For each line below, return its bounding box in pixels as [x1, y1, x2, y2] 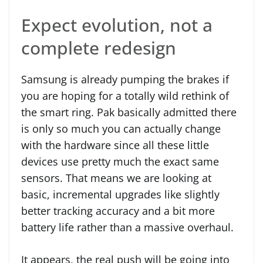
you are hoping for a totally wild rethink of [21, 88, 229, 103]
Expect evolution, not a [21, 12, 213, 37]
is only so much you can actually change [21, 121, 221, 136]
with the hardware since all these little [21, 137, 209, 152]
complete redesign [21, 35, 176, 60]
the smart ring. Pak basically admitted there [21, 104, 237, 119]
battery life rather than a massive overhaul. [21, 220, 234, 234]
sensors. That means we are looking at [21, 170, 211, 185]
